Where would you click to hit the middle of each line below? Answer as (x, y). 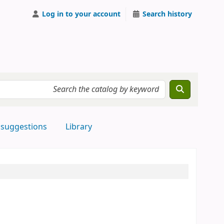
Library (78, 127)
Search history (167, 14)
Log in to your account (81, 14)
